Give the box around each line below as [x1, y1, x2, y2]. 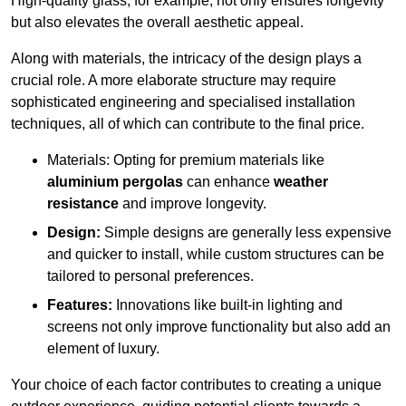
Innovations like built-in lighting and [112, 297, 343, 314]
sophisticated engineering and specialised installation [11, 94, 355, 111]
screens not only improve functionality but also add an [47, 319, 391, 335]
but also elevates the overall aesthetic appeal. [11, 14, 304, 31]
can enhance [183, 174, 274, 190]
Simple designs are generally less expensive [101, 225, 391, 241]
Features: [47, 297, 112, 314]
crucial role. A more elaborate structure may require [11, 72, 336, 89]
